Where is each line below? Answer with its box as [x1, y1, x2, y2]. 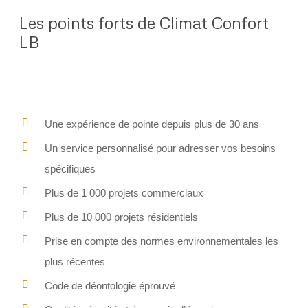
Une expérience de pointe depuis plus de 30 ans [44, 118, 259, 130]
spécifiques [44, 162, 96, 175]
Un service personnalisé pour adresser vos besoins [44, 142, 276, 154]
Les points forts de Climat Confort [18, 12, 269, 32]
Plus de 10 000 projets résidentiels [44, 210, 198, 223]
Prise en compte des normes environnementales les [44, 234, 278, 247]
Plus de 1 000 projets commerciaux [44, 186, 203, 199]
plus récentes [44, 255, 105, 267]
